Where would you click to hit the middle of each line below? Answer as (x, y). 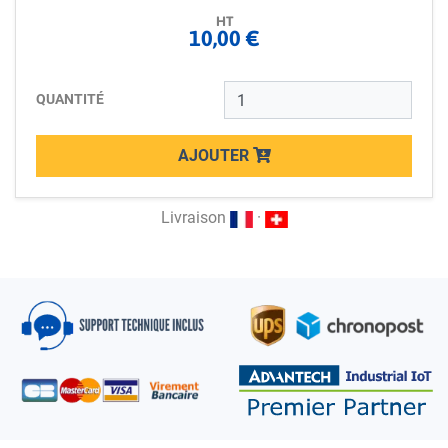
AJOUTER (215, 156)
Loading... (70, 188)
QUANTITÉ (70, 99)
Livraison (195, 218)
